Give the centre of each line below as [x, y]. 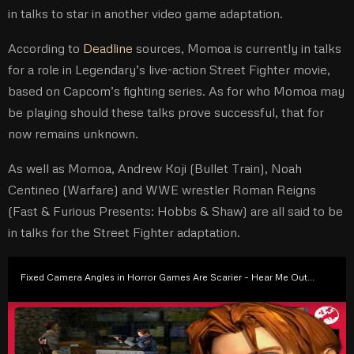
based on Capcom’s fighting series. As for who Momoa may [176, 91]
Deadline [108, 48]
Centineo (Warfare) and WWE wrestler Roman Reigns [162, 190]
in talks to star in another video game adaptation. [145, 13]
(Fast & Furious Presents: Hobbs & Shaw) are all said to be [175, 211]
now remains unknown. [73, 134]
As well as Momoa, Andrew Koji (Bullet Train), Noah [155, 168]
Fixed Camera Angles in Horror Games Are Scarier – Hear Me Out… [168, 277]
